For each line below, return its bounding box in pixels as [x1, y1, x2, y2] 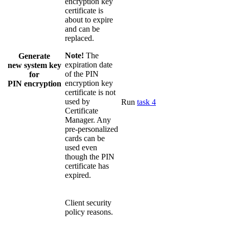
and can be [65, 25, 100, 33]
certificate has [65, 162, 109, 170]
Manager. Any [65, 116, 111, 124]
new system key [7, 61, 61, 70]
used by [65, 97, 90, 106]
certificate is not [65, 88, 116, 97]
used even [65, 143, 97, 152]
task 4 [137, 98, 156, 106]
